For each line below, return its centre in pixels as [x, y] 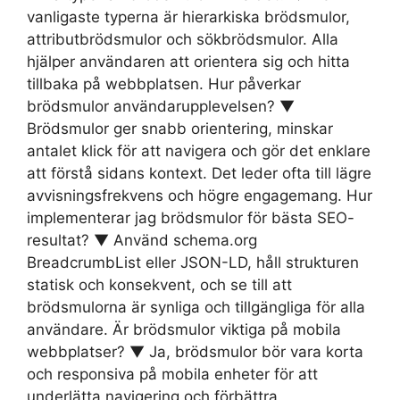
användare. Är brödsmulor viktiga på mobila [184, 330]
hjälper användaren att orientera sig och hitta [188, 62]
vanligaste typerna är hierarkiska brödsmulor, [188, 17]
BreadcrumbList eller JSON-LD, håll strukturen [193, 263]
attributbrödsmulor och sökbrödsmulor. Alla [183, 40]
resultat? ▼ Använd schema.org [142, 241]
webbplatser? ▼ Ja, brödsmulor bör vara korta [195, 352]
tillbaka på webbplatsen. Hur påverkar [164, 84]
